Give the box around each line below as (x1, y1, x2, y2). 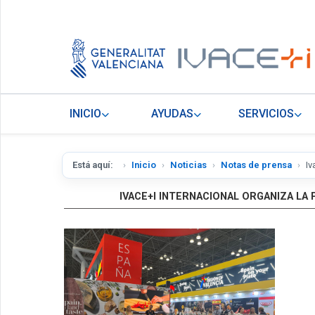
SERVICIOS (238, 107, 295, 121)
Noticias (170, 160, 207, 171)
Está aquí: (72, 160, 117, 171)
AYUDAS (150, 107, 193, 121)
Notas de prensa (221, 160, 292, 171)
